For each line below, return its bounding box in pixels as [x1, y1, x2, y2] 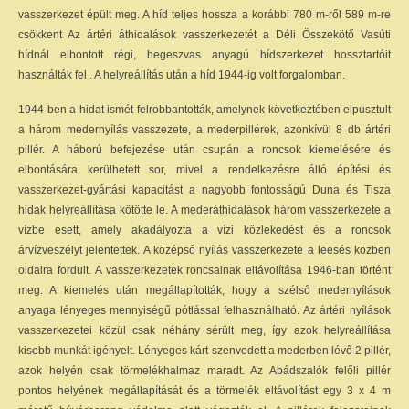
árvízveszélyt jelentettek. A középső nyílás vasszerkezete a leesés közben [18, 244, 391, 257]
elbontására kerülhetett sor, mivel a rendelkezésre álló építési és [18, 163, 391, 176]
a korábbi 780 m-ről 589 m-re [241, 8, 392, 21]
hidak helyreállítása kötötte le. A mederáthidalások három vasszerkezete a [18, 204, 391, 216]
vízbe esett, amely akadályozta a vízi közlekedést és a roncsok [18, 224, 391, 236]
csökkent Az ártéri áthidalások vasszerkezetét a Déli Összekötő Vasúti [18, 28, 391, 41]
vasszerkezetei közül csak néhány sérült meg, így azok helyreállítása [18, 324, 391, 337]
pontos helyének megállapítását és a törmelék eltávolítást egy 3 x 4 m [18, 384, 391, 397]
